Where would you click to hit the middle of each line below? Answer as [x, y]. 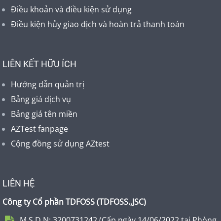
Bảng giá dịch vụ [41, 99]
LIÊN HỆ [18, 183]
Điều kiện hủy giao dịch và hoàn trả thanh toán [98, 24]
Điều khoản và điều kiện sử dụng [71, 9]
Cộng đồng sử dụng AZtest [60, 143]
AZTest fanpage [39, 129]
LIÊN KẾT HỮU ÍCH [39, 64]
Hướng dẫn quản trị [48, 84]
